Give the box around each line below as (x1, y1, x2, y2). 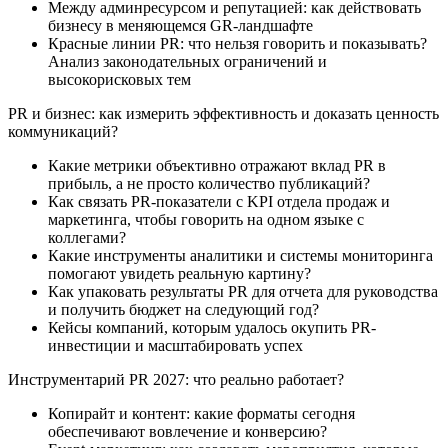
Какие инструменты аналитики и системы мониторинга (48, 246, 433, 264)
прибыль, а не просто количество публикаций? (48, 174, 370, 192)
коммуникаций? (8, 122, 118, 140)
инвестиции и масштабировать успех (48, 336, 303, 354)
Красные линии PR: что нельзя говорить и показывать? (48, 34, 427, 52)
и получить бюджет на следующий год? (48, 300, 319, 318)
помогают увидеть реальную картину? (48, 264, 311, 282)
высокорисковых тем (48, 70, 191, 88)
